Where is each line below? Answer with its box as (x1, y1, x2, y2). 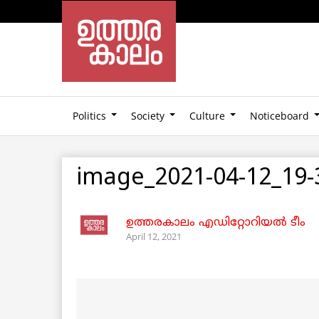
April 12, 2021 (126, 229, 182, 243)
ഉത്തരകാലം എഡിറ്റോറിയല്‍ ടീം (126, 215, 305, 230)
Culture (189, 108, 225, 122)
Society (131, 108, 164, 122)
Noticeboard (250, 108, 309, 122)
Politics (73, 108, 106, 122)
